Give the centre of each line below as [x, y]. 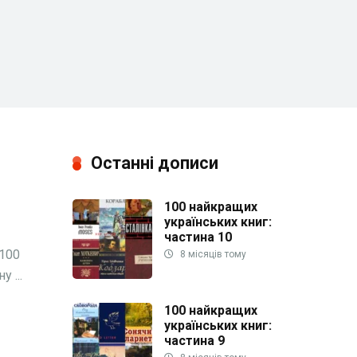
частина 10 [198, 237]
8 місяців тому [212, 254]
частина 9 [194, 340]
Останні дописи [155, 163]
